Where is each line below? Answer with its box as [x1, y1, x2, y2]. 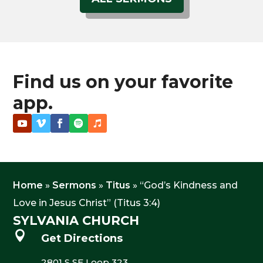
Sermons [52, 179, 97, 191]
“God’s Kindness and [140, 179, 238, 191]
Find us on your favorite [13, 70, 234, 93]
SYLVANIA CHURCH [13, 213, 140, 228]
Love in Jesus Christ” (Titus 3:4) [13, 197, 161, 208]
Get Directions [41, 231, 123, 245]
